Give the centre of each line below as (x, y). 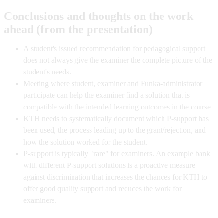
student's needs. (47, 72)
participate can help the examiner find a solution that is (107, 95)
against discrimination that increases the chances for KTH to (115, 177)
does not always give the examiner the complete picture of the (118, 60)
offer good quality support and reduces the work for (102, 188)
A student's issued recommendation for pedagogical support (114, 48)
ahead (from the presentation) (78, 29)
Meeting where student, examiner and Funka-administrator (113, 83)
